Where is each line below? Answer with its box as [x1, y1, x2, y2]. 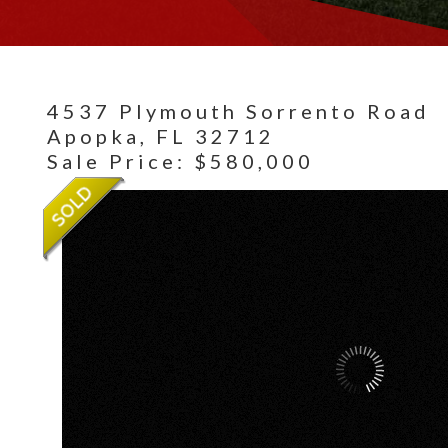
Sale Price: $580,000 [47, 149, 314, 173]
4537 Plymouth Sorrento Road [47, 99, 430, 123]
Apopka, [47, 124, 156, 148]
